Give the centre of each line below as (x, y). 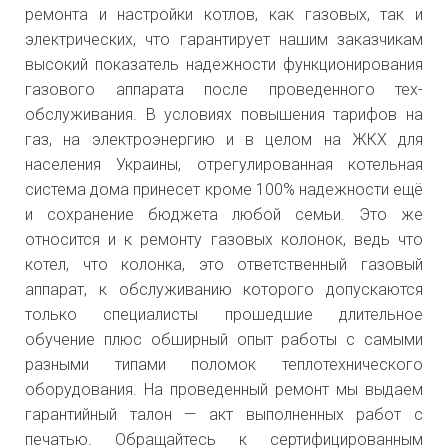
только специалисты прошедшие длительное (224, 315)
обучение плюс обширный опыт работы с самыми (224, 340)
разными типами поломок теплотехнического (224, 365)
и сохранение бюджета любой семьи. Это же (224, 215)
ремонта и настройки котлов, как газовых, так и (224, 15)
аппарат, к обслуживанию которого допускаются (224, 290)
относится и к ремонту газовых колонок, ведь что (224, 240)
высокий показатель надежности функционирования (224, 65)
